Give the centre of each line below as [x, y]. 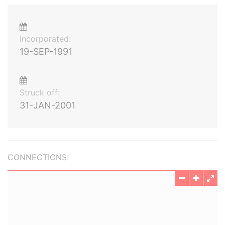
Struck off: [40, 92]
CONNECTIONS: [38, 157]
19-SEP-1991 [46, 51]
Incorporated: [45, 39]
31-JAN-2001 [47, 105]
